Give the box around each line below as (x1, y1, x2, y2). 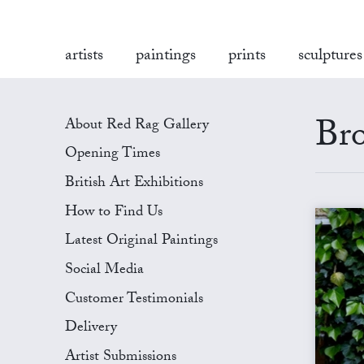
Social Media (65, 258, 144, 284)
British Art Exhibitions (65, 171, 203, 197)
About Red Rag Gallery (65, 113, 209, 139)
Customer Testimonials (65, 287, 203, 313)
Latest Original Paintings (65, 229, 218, 255)
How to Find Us (65, 200, 162, 226)
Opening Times (65, 142, 160, 168)
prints (228, 43, 266, 71)
